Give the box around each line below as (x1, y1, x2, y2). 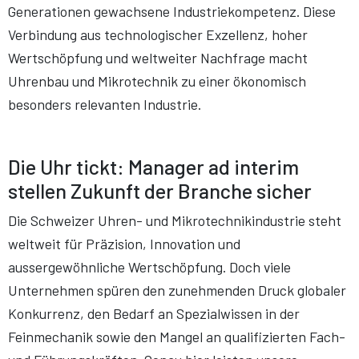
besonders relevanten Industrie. (8, 95, 201, 113)
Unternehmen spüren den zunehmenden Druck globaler (8, 281, 346, 300)
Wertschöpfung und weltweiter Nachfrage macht (8, 49, 308, 67)
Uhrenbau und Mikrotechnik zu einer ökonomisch (8, 72, 306, 90)
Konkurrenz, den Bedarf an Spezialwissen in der (8, 305, 300, 323)
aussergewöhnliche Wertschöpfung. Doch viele (8, 258, 291, 276)
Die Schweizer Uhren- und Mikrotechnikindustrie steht (8, 212, 341, 230)
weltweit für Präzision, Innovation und (8, 235, 240, 253)
